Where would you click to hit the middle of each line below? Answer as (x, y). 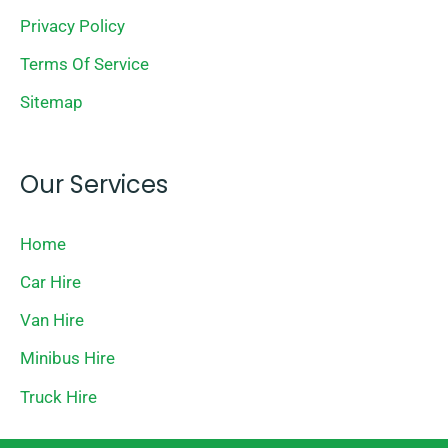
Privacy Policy (72, 25)
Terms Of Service (84, 63)
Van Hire (52, 320)
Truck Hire (58, 396)
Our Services (94, 184)
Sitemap (51, 102)
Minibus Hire (67, 358)
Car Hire (50, 281)
